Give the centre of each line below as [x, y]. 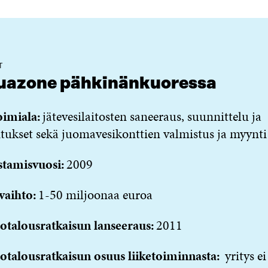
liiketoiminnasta [172, 256]
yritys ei [244, 256]
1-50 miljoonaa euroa [94, 195]
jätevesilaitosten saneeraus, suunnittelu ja [151, 117]
